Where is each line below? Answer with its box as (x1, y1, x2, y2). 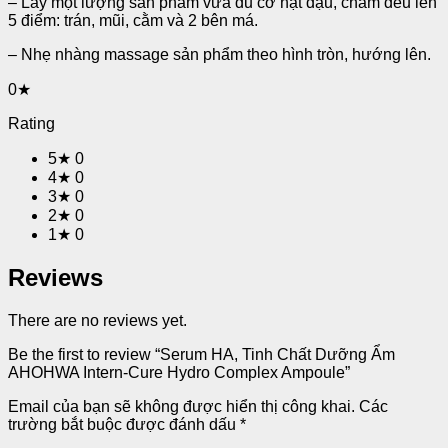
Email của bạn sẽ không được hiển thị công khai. (8, 397, 355, 415)
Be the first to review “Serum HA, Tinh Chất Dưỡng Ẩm (8, 345, 395, 363)
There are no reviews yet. (8, 311, 187, 329)
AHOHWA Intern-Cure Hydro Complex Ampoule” (8, 363, 350, 381)
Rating (8, 114, 55, 132)
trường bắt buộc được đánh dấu (8, 415, 240, 433)
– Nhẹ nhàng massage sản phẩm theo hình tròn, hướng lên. (8, 45, 431, 63)
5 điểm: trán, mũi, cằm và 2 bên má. (8, 11, 258, 29)
